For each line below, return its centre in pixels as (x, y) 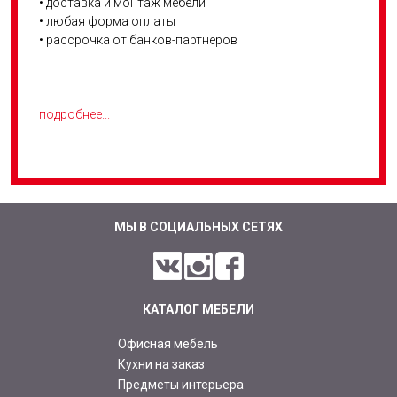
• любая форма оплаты (107, 21)
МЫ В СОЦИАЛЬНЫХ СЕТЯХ (198, 227)
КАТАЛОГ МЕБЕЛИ (198, 309)
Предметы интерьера (181, 385)
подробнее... (74, 114)
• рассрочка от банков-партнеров (138, 40)
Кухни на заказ (162, 364)
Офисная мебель (168, 344)
